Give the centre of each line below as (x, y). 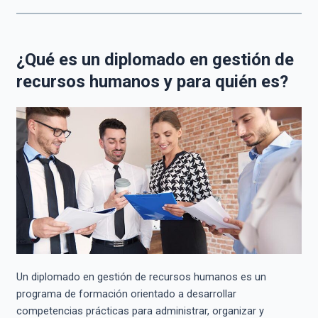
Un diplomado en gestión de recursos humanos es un (141, 277)
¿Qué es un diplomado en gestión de (155, 60)
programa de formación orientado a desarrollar (126, 294)
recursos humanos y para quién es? (152, 82)
